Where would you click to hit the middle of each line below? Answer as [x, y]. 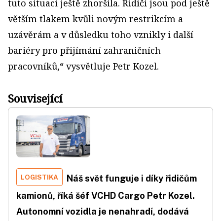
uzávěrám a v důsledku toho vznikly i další [101, 35]
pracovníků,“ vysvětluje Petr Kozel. [83, 66]
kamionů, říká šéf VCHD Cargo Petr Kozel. [106, 195]
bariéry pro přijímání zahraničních [84, 50]
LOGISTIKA [39, 177]
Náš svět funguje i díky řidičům [132, 178]
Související [35, 98]
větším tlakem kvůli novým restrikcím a [95, 19]
